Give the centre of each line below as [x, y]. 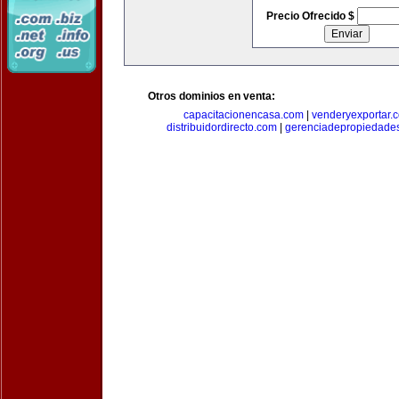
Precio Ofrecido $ [311, 16]
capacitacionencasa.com [243, 115]
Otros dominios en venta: [212, 96]
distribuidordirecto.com [221, 127]
